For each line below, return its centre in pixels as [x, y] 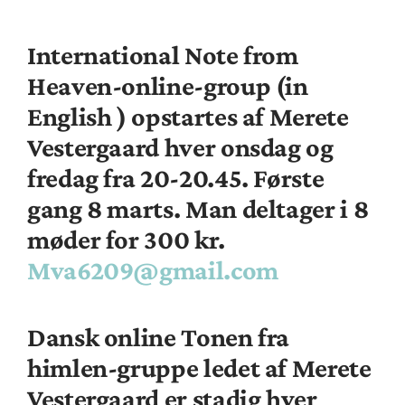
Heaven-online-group [149, 85]
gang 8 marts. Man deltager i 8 [198, 208]
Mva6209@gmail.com [153, 269]
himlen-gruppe [113, 367]
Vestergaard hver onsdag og [180, 146]
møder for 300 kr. [126, 239]
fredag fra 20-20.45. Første [176, 177]
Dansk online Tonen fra [159, 336]
